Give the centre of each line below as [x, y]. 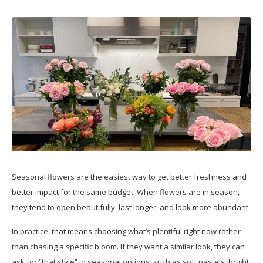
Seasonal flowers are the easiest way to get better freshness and [129, 176]
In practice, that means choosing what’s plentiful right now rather [126, 231]
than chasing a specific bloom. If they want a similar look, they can [128, 246]
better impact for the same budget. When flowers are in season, [126, 192]
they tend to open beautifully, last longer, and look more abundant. [131, 207]
